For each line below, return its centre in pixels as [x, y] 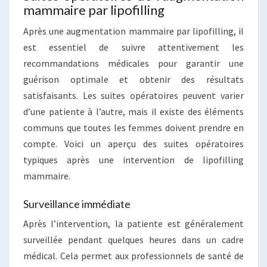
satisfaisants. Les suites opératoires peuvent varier [133, 96]
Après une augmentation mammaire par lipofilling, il [133, 31]
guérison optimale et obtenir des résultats [133, 80]
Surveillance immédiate [77, 204]
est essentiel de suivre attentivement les [133, 47]
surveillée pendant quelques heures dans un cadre [133, 240]
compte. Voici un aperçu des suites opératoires [133, 144]
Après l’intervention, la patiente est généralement [133, 224]
